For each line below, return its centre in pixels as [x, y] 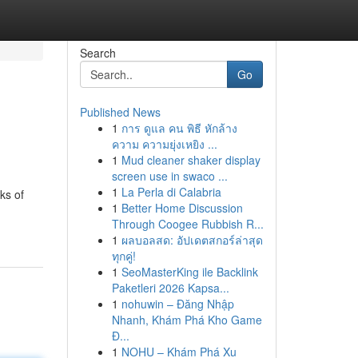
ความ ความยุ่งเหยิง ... [164, 144]
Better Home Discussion [182, 208]
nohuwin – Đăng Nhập [177, 304]
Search [97, 53]
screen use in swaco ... [169, 176]
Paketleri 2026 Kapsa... [170, 288]
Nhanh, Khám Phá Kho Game [187, 320]
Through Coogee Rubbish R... [187, 224]
